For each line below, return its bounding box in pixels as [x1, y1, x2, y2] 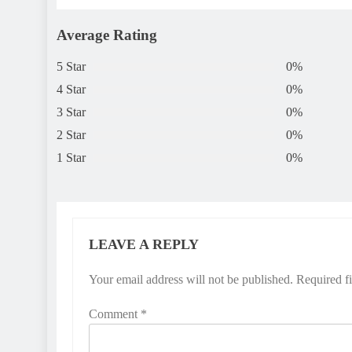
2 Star [57, 128, 86, 142]
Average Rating [57, 26, 157, 43]
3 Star [57, 105, 86, 119]
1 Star [57, 151, 86, 165]
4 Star [57, 82, 86, 97]
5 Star [57, 60, 86, 74]
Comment [89, 307, 141, 321]
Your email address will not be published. [89, 273, 293, 287]
